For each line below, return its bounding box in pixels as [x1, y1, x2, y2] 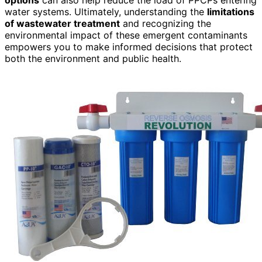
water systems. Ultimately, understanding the [5, 5, 207, 18]
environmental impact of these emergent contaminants [5, 29, 247, 41]
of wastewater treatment [5, 17, 120, 29]
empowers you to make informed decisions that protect [5, 40, 253, 53]
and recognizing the [120, 17, 211, 29]
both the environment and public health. [5, 52, 181, 64]
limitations [207, 5, 254, 18]
